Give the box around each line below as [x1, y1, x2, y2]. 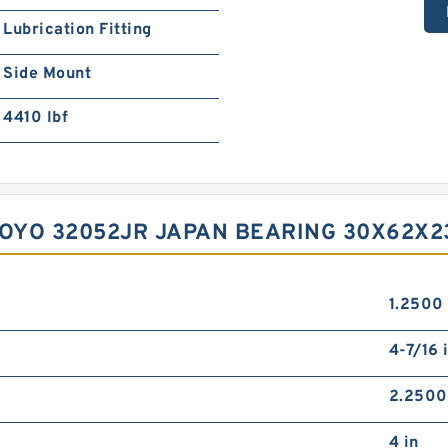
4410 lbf [3, 108, 69, 128]
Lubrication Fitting [3, 20, 152, 40]
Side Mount [3, 64, 92, 84]
